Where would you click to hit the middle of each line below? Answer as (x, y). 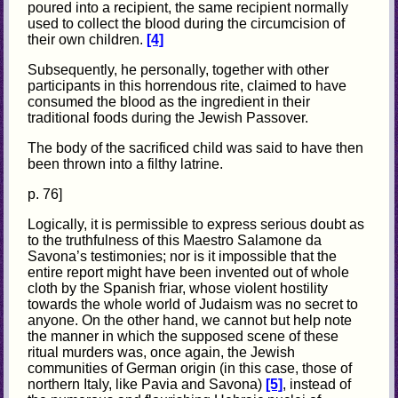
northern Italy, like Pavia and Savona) (147, 385)
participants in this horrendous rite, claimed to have (187, 86)
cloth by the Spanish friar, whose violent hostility (178, 289)
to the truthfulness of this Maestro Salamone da (175, 241)
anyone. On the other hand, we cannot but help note (190, 321)
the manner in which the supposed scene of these (183, 337)
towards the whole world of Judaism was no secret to (193, 305)
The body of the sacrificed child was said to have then (196, 148)
